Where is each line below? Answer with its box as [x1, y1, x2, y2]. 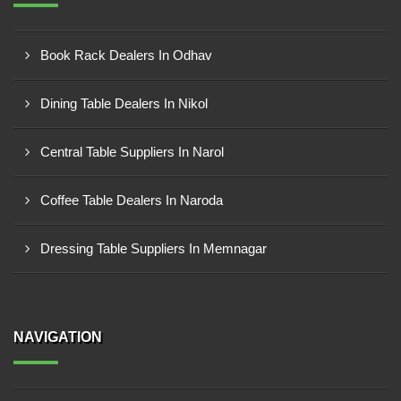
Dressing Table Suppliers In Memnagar [40, 241, 267, 256]
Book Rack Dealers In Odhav [40, 47, 212, 63]
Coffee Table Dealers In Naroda [40, 192, 223, 208]
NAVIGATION [13, 329, 102, 345]
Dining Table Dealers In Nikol [40, 96, 208, 111]
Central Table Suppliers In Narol [40, 144, 224, 159]
